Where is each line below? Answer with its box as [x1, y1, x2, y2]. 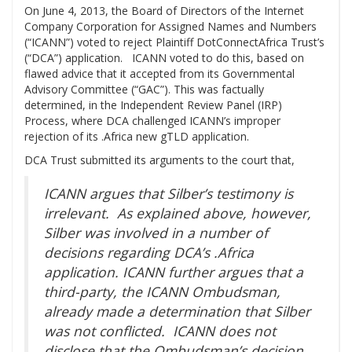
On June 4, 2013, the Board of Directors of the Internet [24, 3, 304, 19]
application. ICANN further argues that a [44, 262, 303, 282]
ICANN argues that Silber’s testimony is [44, 184, 293, 203]
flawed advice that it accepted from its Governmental [24, 66, 295, 82]
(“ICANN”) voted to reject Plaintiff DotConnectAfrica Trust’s [24, 35, 324, 50]
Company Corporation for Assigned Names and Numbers [24, 19, 317, 35]
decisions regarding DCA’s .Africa [44, 243, 254, 262]
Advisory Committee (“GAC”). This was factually [24, 82, 264, 97]
